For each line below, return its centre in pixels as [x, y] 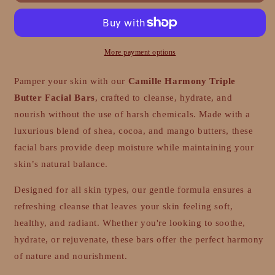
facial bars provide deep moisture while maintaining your [134, 147]
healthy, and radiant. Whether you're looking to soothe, [130, 223]
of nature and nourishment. [71, 256]
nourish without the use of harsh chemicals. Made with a [133, 114]
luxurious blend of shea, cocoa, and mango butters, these [134, 130]
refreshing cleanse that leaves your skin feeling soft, [124, 206]
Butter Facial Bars [55, 97]
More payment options [140, 52]
